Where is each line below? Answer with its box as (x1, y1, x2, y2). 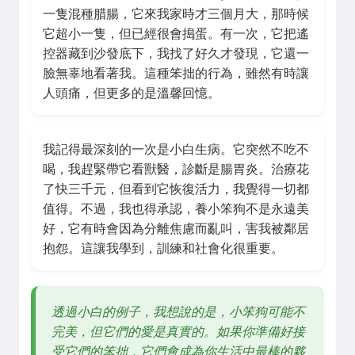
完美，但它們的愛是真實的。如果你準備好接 (52, 325, 305, 338)
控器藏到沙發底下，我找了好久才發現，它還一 (43, 47, 309, 60)
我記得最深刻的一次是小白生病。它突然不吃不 (43, 143, 309, 156)
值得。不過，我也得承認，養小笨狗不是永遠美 (43, 202, 309, 216)
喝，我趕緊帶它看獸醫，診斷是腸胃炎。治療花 (43, 162, 309, 176)
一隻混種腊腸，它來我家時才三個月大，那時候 (43, 7, 309, 21)
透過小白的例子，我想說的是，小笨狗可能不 (52, 305, 305, 319)
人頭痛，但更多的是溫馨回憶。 (43, 86, 220, 100)
